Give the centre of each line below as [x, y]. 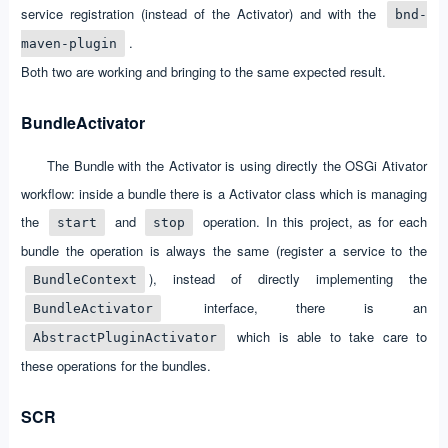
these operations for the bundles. [115, 365]
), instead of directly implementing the [288, 278]
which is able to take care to [328, 336]
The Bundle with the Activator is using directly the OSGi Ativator [237, 165]
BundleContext [84, 279]
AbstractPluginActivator [124, 337]
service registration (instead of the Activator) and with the [202, 13]
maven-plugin [68, 43]
